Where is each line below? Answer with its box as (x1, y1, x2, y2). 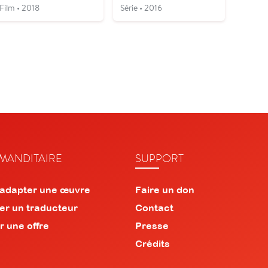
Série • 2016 (120, 2, 163, 13)
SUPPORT (135, 151, 184, 165)
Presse (135, 220, 169, 231)
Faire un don (135, 184, 194, 195)
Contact (135, 202, 173, 213)
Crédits (135, 237, 170, 249)
